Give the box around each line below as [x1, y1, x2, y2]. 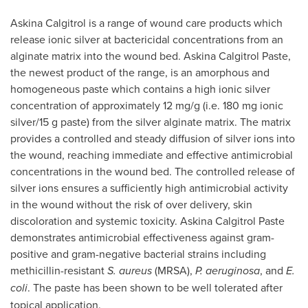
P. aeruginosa [195, 263, 260, 278]
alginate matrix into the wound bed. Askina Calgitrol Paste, [10, 48, 291, 63]
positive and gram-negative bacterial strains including [10, 246, 266, 261]
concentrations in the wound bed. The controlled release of [10, 164, 295, 179]
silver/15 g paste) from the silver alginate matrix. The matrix [10, 114, 291, 129]
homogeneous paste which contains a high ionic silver [10, 81, 270, 96]
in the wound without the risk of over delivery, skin [10, 197, 252, 212]
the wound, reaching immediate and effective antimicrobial [10, 147, 293, 162]
